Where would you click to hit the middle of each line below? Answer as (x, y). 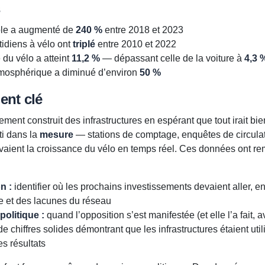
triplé (84, 44)
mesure (56, 135)
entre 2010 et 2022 (135, 44)
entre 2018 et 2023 (143, 30)
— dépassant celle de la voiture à (172, 59)
